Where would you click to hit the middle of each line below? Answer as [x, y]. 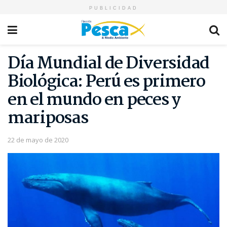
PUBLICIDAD [113, 8]
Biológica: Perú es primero [106, 82]
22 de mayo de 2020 [38, 140]
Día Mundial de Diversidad [108, 64]
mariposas [48, 119]
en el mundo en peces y [94, 100]
